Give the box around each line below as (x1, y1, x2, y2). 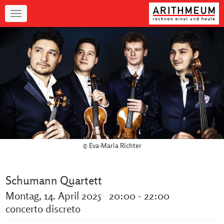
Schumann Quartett (5, 173, 102, 187)
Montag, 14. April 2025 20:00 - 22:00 (5, 189, 169, 202)
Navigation (15, 10, 62, 23)
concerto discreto (5, 202, 80, 215)
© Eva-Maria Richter (82, 141, 141, 150)
